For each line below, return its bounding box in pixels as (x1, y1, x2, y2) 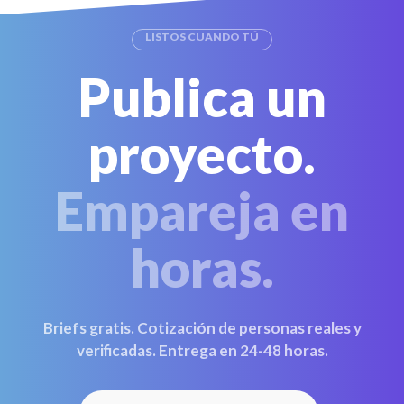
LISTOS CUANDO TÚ (145, 29, 259, 43)
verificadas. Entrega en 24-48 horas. (76, 340, 328, 360)
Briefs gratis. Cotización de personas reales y (42, 317, 362, 337)
